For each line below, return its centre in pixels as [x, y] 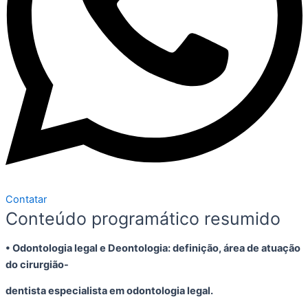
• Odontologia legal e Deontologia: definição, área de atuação [153, 248]
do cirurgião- [37, 264]
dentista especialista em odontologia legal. [109, 291]
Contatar [26, 200]
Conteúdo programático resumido [143, 219]
